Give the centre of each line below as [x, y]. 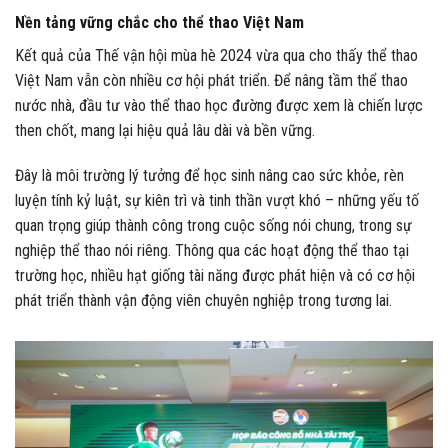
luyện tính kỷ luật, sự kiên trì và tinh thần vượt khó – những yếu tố [217, 201]
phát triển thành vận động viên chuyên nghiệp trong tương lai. [203, 301]
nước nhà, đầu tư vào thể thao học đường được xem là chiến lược [219, 105]
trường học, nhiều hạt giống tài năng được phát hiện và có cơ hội [215, 276]
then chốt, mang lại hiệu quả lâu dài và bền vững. [165, 130]
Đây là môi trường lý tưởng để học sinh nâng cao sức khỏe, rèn [209, 176]
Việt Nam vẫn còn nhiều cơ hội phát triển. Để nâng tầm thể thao [211, 80]
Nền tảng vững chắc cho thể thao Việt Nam [159, 22]
